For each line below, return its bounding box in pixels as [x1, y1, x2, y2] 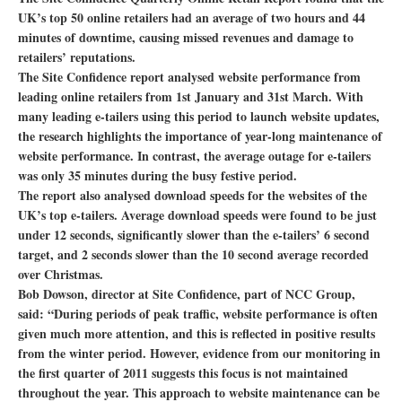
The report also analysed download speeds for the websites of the [18, 186, 367, 205]
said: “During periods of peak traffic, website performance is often [18, 304, 378, 323]
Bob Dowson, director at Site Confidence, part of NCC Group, [18, 284, 355, 303]
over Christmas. [18, 265, 103, 284]
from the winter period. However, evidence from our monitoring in [18, 344, 380, 363]
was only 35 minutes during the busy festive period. [18, 166, 297, 185]
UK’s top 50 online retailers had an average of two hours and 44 [18, 8, 365, 27]
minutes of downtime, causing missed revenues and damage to [18, 28, 354, 47]
